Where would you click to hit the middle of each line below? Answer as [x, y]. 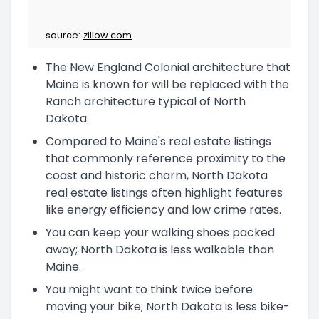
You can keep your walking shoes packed [160, 232]
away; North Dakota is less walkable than [160, 249]
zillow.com [108, 35]
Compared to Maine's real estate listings [158, 141]
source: [63, 35]
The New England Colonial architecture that [168, 67]
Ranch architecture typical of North [146, 101]
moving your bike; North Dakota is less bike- [168, 306]
